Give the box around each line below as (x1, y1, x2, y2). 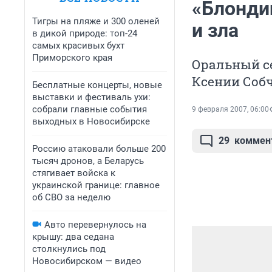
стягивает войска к (32, 168, 115, 178)
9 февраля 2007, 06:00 (192, 105, 269, 114)
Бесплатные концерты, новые (32, 80, 162, 90)
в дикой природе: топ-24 (32, 28, 137, 39)
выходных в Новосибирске (32, 116, 150, 127)
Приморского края (32, 52, 112, 63)
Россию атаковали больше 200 (32, 143, 166, 154)
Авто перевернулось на (44, 219, 146, 230)
